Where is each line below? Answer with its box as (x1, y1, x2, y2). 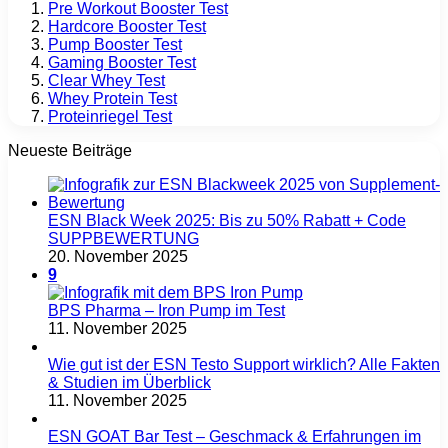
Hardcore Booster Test (48, 18, 206, 36)
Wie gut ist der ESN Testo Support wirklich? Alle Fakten (48, 356, 440, 374)
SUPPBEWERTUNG (48, 230, 199, 248)
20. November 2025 (48, 248, 188, 266)
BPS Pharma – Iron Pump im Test (48, 302, 285, 320)
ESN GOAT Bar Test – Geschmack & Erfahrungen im (48, 428, 421, 446)
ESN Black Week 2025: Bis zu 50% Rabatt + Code (48, 212, 406, 230)
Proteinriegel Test (48, 108, 172, 126)
